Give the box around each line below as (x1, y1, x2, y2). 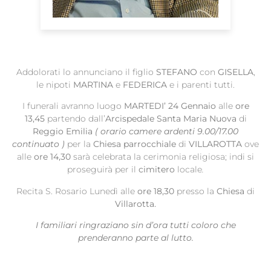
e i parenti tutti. (169, 79, 235, 91)
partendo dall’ (47, 113, 105, 125)
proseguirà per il (67, 164, 139, 175)
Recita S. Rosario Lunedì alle (16, 185, 137, 197)
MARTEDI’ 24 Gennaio (123, 100, 216, 112)
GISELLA (217, 67, 253, 78)
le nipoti (36, 79, 73, 91)
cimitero (139, 164, 175, 175)
